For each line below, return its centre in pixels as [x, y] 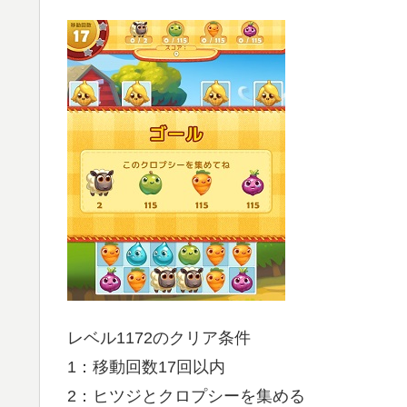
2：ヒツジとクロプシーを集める [186, 396]
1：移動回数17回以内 [146, 367]
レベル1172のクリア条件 [159, 338]
